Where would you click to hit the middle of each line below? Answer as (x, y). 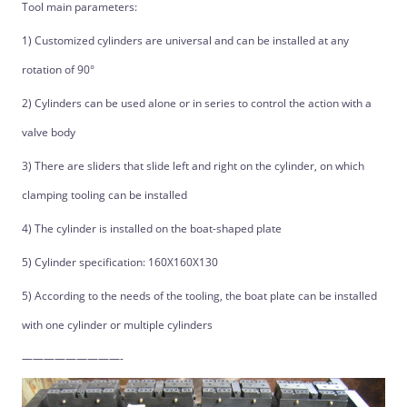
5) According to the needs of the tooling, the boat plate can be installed (199, 296)
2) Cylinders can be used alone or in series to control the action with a (196, 104)
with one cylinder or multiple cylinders (117, 325)
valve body (48, 133)
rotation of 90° (58, 70)
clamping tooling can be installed (104, 195)
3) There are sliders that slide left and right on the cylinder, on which (193, 166)
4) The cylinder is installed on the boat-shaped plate (151, 229)
